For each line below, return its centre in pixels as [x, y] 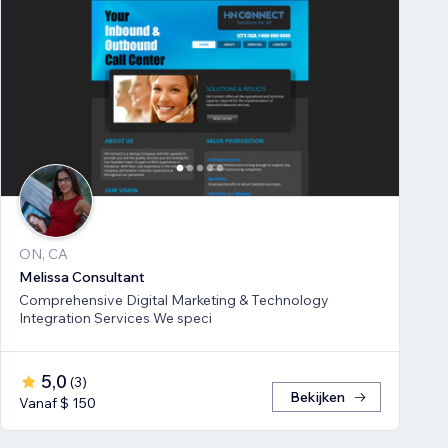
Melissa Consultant [82, 277]
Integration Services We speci [182, 318]
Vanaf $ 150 [57, 403]
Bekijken [317, 397]
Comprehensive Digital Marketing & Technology [174, 300]
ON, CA [43, 254]
